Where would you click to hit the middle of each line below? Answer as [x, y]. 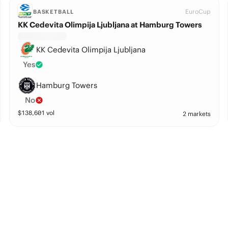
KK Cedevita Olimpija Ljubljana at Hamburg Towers [110, 25]
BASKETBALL [53, 12]
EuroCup [198, 11]
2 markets [197, 114]
